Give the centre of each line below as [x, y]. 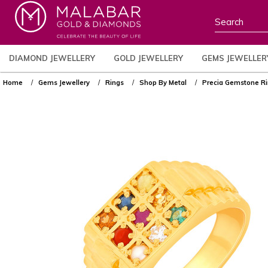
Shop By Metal [163, 83]
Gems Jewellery [64, 83]
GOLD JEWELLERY [148, 58]
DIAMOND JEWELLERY [52, 58]
